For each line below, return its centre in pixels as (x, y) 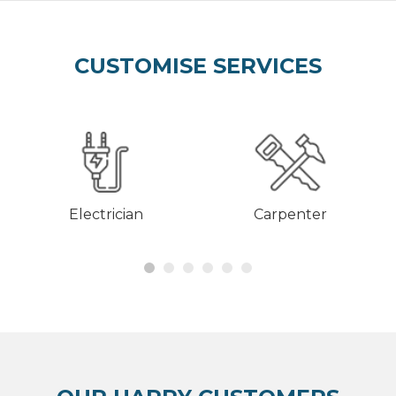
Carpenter (290, 215)
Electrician (106, 215)
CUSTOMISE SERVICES (198, 66)
